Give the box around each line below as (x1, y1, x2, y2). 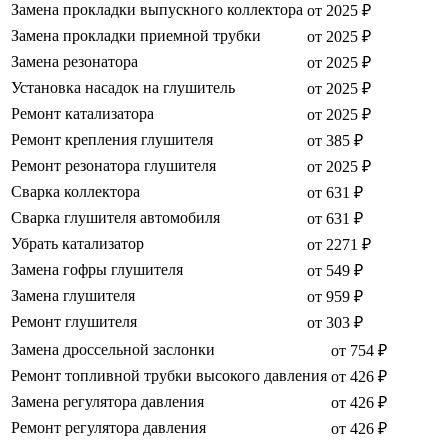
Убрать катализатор (11, 235, 144, 253)
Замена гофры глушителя (11, 261, 183, 279)
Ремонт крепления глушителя (11, 131, 213, 149)
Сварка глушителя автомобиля (11, 209, 220, 227)
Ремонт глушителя (11, 313, 137, 331)
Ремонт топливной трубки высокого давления (11, 367, 327, 385)
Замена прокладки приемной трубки (11, 27, 261, 45)
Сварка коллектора (11, 183, 140, 201)
